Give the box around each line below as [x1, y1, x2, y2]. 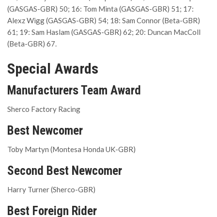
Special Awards [7, 60, 98, 77]
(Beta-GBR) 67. [7, 39, 57, 48]
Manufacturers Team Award [7, 83, 141, 97]
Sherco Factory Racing [7, 104, 80, 113]
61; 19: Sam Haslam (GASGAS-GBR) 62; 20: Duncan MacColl [7, 27, 201, 36]
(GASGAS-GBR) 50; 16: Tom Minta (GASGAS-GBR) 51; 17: [7, 4, 194, 13]
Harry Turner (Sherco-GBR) [7, 185, 95, 194]
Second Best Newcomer [7, 163, 122, 178]
